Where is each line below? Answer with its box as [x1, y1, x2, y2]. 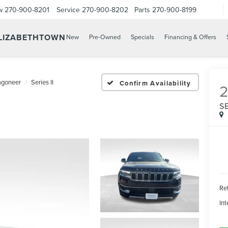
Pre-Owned [89, 33, 121, 42]
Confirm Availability [119, 78, 191, 88]
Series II [31, 77, 53, 87]
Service [56, 4, 80, 15]
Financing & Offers [164, 33, 216, 42]
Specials [131, 33, 154, 42]
